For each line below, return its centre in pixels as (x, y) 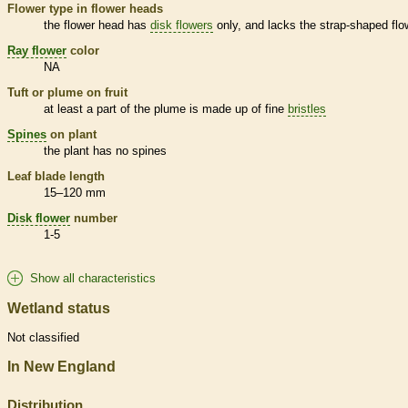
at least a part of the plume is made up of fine (166, 108)
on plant (71, 134)
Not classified (43, 337)
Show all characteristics (93, 278)
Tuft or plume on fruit (67, 92)
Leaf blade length (56, 176)
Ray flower (37, 50)
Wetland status (59, 308)
